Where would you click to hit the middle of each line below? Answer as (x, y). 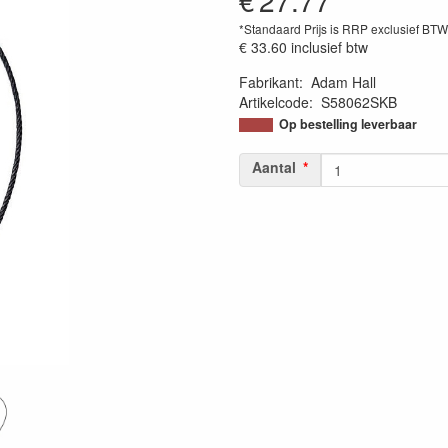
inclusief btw (329, 47)
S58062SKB (359, 102)
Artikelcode (274, 102)
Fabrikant (269, 82)
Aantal (274, 167)
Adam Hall (343, 82)
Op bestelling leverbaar (348, 124)
